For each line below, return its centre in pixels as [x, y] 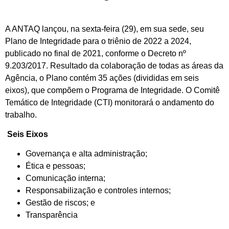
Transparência [52, 215]
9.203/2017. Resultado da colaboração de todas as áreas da [114, 65]
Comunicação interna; [65, 178]
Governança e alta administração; [86, 154]
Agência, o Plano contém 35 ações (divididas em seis [102, 78]
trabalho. [21, 114]
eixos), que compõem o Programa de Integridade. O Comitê [112, 90]
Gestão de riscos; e [60, 203]
